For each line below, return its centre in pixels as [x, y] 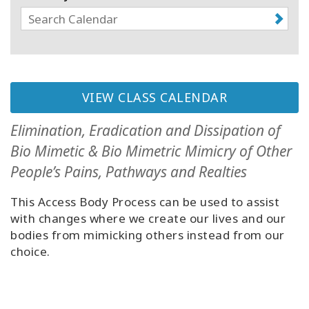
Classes [38, 11]
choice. [30, 252]
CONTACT [33, 183]
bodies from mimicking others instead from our [148, 235]
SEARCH [29, 228]
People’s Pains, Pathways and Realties [129, 172]
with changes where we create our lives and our [148, 219]
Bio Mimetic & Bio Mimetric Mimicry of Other [151, 151]
